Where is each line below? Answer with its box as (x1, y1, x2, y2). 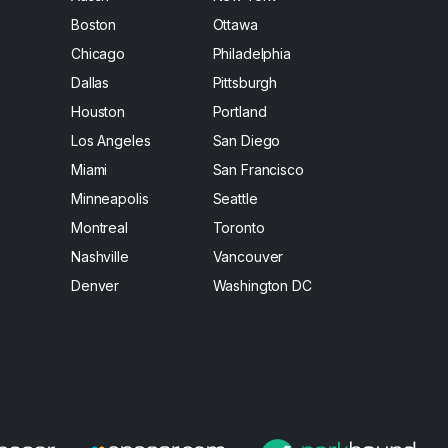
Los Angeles (71, 132, 151, 149)
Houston (71, 103, 126, 120)
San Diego (212, 132, 281, 149)
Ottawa (212, 16, 258, 33)
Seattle (212, 190, 258, 207)
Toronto (212, 219, 265, 236)
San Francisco (212, 161, 304, 178)
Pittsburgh (212, 74, 278, 91)
